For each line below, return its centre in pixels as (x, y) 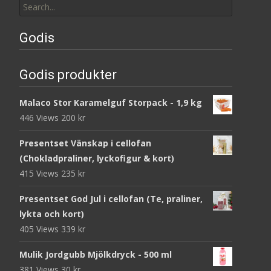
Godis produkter (68, 74)
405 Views (40, 229)
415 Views (40, 173)
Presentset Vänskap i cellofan (85, 143)
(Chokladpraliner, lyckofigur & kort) (97, 158)
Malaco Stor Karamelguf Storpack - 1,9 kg (111, 102)
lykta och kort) (52, 214)
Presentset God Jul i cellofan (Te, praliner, (111, 198)
